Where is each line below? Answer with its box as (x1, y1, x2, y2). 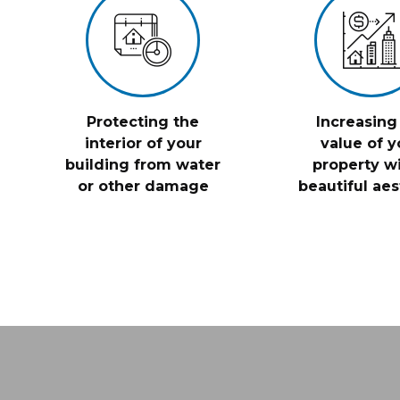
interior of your (84, 135, 202, 152)
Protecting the (87, 113, 199, 130)
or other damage (77, 178, 209, 195)
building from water (65, 156, 221, 173)
